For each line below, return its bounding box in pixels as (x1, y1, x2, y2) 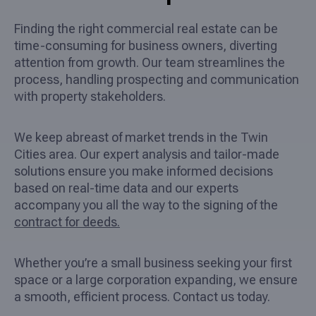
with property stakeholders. (14, 88, 166, 104)
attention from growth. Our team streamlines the (14, 54, 285, 70)
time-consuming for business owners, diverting (14, 37, 277, 53)
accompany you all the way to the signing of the (14, 197, 278, 212)
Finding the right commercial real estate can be (14, 20, 278, 36)
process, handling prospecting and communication (14, 71, 299, 87)
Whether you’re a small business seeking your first (14, 255, 292, 270)
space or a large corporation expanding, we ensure (14, 272, 298, 287)
